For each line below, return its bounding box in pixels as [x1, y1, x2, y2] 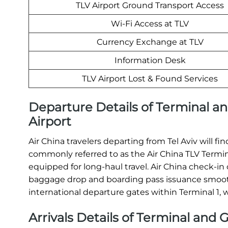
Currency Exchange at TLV [96, 37, 204, 47]
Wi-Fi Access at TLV [111, 19, 189, 29]
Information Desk [114, 55, 186, 66]
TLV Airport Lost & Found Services [82, 74, 218, 84]
